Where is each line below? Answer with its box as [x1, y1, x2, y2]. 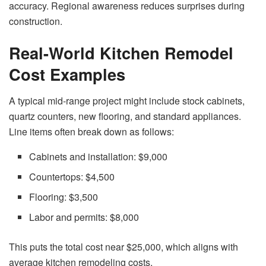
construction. [9, 14, 62, 28]
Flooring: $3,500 [29, 189, 99, 204]
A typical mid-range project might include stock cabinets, [9, 93, 245, 107]
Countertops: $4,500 [29, 169, 115, 183]
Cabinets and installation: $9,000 [29, 149, 168, 163]
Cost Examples [9, 62, 125, 86]
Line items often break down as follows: [9, 124, 174, 138]
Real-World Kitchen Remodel [9, 41, 233, 65]
